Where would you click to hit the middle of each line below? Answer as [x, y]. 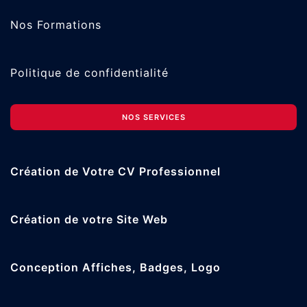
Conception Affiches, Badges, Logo [115, 268]
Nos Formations [56, 25]
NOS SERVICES [153, 118]
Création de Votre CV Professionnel [115, 172]
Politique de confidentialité [89, 73]
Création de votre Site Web [89, 220]
